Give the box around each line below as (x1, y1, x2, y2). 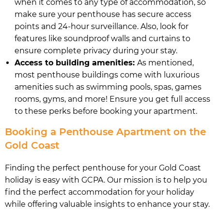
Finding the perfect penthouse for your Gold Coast (5, 163, 201, 172)
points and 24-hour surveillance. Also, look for (15, 21, 188, 31)
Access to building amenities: (15, 58, 137, 67)
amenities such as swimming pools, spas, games (15, 82, 201, 92)
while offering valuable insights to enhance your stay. (5, 199, 210, 209)
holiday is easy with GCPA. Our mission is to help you (5, 175, 207, 185)
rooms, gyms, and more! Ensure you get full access (15, 94, 210, 104)
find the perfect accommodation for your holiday (5, 187, 194, 197)
